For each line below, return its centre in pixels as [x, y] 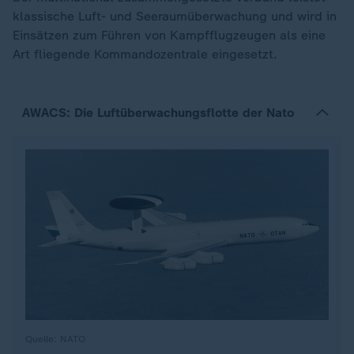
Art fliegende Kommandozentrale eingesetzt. [147, 54]
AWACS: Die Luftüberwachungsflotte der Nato [158, 113]
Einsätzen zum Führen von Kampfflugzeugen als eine [169, 35]
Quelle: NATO [55, 339]
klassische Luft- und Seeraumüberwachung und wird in [175, 16]
